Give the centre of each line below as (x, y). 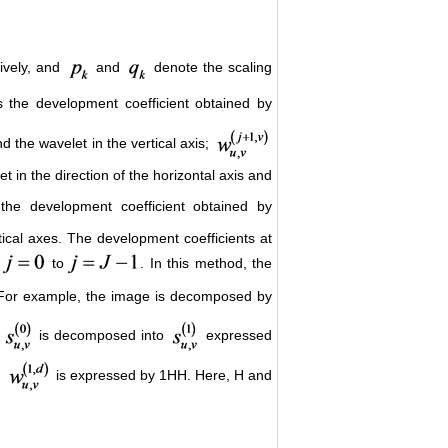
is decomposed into (102, 334)
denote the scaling (210, 67)
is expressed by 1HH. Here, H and (162, 374)
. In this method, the (206, 263)
